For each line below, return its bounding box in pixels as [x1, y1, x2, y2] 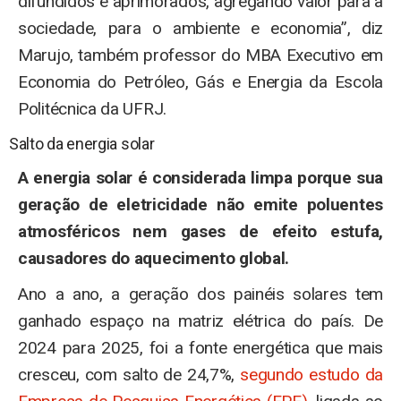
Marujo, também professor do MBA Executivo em [18, 45, 383, 65]
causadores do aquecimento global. [18, 248, 290, 269]
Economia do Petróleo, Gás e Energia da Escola [18, 72, 383, 92]
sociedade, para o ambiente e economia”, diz [18, 18, 383, 38]
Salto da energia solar [9, 134, 155, 153]
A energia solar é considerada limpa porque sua [18, 167, 383, 188]
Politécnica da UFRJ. [18, 98, 166, 119]
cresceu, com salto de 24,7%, [18, 364, 241, 385]
